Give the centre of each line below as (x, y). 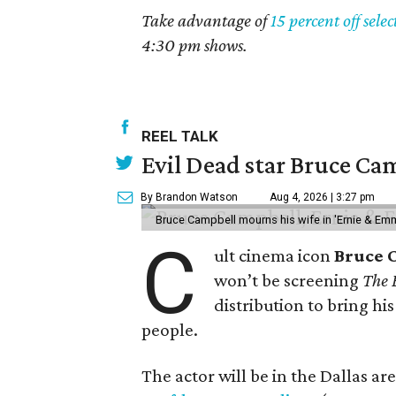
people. (170, 330)
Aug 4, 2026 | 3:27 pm (323, 197)
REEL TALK (180, 136)
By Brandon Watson (190, 197)
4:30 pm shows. (195, 45)
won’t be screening (289, 280)
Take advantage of (206, 20)
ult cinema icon (274, 255)
